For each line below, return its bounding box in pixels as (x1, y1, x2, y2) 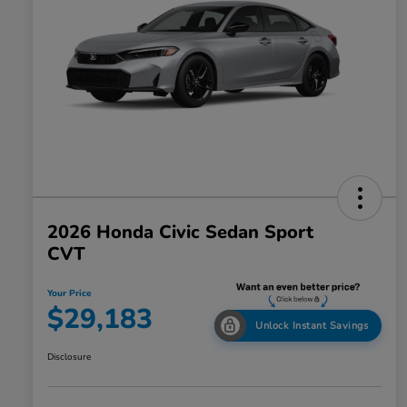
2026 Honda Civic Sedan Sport (47, 220, 313, 245)
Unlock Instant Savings (255, 319, 368, 333)
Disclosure (47, 351, 91, 364)
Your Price (47, 287, 91, 301)
